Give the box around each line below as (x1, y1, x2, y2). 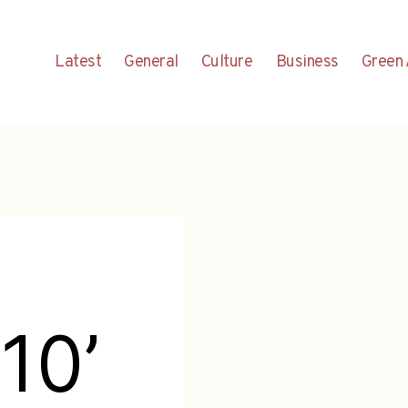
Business (275, 51, 339, 73)
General (124, 51, 178, 73)
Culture (200, 51, 253, 73)
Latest (55, 51, 102, 73)
